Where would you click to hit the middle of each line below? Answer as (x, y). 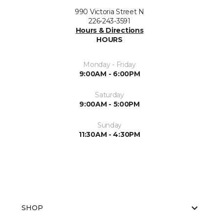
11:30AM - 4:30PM (109, 134)
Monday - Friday (109, 65)
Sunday (109, 125)
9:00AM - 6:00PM (109, 74)
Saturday (109, 95)
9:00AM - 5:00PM (109, 104)
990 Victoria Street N (109, 12)
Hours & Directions (109, 30)
